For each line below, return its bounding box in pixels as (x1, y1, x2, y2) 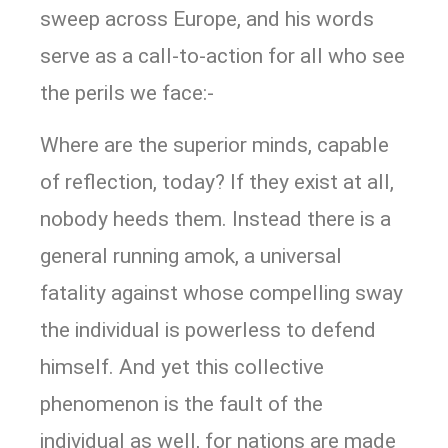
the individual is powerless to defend (40, 317, 376, 342)
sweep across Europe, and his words (40, 7, 374, 32)
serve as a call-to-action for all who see (40, 44, 405, 69)
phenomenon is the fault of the (40, 391, 323, 416)
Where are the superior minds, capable (40, 132, 389, 157)
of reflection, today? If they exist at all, (40, 169, 394, 194)
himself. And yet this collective (40, 354, 324, 379)
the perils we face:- (40, 81, 214, 106)
